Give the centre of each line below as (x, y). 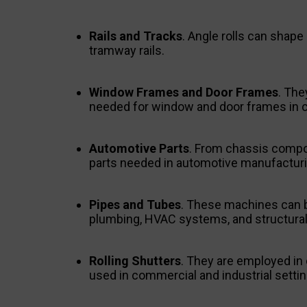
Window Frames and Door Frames (184, 93)
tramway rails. (127, 51)
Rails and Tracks (136, 36)
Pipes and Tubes (135, 205)
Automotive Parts (139, 149)
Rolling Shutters (135, 261)
